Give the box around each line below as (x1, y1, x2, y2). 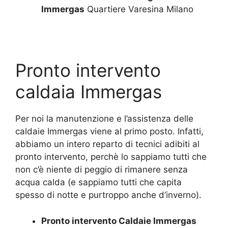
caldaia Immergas (15, 81, 162, 102)
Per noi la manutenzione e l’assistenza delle (15, 113, 193, 124)
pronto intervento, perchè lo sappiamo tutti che (15, 152, 207, 162)
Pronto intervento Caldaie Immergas (41, 215, 196, 226)
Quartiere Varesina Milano (84, 4, 193, 14)
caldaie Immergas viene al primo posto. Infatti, (15, 126, 204, 136)
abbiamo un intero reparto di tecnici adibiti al (15, 139, 199, 149)
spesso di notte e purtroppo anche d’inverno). (15, 190, 202, 200)
